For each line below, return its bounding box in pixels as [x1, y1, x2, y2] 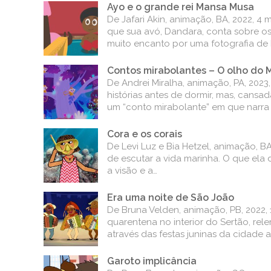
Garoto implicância [107, 255, 197, 267]
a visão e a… [107, 165, 157, 176]
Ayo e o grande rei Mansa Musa [107, 1, 254, 13]
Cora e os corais [107, 128, 182, 140]
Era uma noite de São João [107, 192, 234, 203]
